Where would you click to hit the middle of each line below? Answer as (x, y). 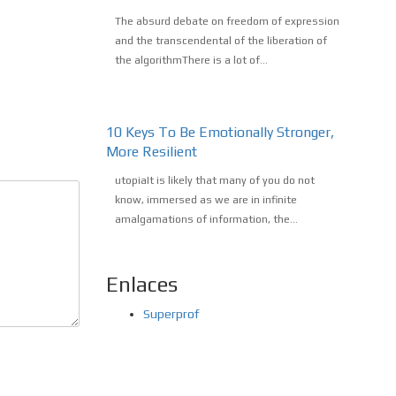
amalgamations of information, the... (206, 220)
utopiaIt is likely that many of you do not (214, 181)
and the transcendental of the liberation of (221, 41)
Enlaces (141, 285)
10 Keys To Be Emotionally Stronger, (220, 133)
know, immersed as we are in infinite (206, 200)
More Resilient (151, 152)
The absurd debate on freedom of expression (227, 22)
